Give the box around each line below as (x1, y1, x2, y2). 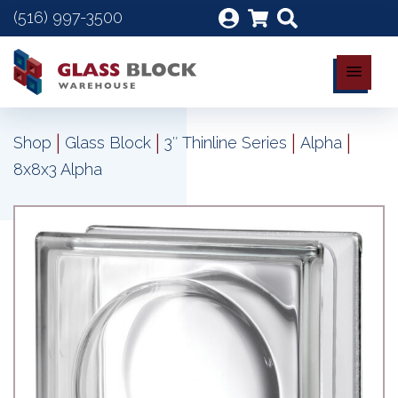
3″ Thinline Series (164, 133, 287, 152)
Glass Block (65, 133, 151, 152)
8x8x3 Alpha (13, 160, 102, 179)
